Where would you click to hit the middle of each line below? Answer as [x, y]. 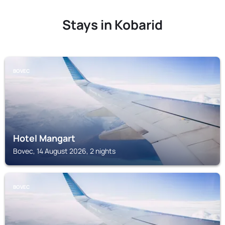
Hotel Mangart [44, 138]
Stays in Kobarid [113, 25]
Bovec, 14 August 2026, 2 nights [64, 151]
